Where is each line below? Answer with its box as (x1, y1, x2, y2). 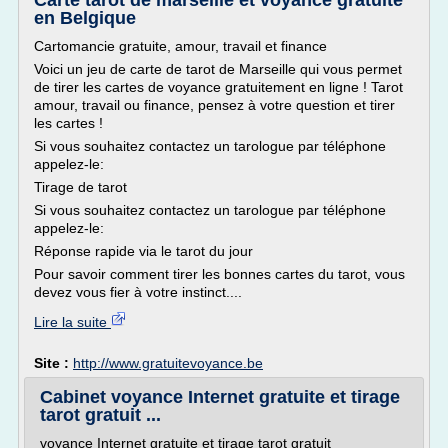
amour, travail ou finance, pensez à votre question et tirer (34, 97, 395, 113)
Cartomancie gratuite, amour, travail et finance (34, 38, 327, 54)
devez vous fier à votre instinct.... (34, 284, 242, 300)
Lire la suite (34, 314, 111, 330)
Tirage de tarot (34, 179, 127, 195)
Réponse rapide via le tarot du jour (34, 243, 253, 259)
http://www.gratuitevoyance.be (73, 355, 263, 371)
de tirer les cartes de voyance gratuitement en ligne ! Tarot (34, 79, 403, 95)
